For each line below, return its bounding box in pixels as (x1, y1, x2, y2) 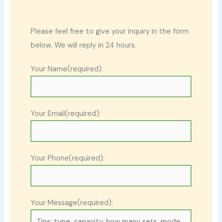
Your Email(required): (31, 109, 101, 118)
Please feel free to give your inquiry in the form (31, 26, 189, 36)
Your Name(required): (31, 64, 104, 74)
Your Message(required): (31, 198, 113, 208)
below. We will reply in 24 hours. (31, 40, 137, 50)
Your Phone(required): (31, 153, 105, 163)
